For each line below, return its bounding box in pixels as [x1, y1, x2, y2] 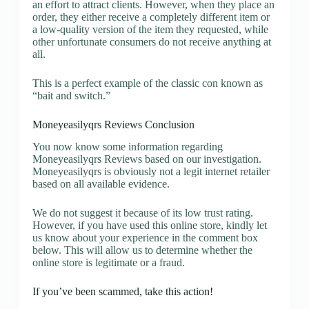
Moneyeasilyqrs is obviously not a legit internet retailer [32, 166, 270, 178]
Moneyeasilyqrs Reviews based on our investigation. [32, 153, 261, 166]
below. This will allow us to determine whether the [32, 244, 252, 257]
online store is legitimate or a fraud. [32, 257, 185, 269]
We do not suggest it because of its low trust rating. [32, 207, 253, 219]
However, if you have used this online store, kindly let [32, 219, 267, 232]
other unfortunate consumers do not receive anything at [32, 35, 271, 48]
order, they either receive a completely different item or [32, 10, 270, 23]
